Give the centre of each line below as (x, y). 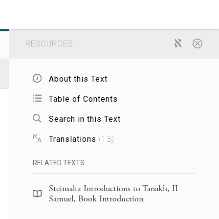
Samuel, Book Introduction (96, 199)
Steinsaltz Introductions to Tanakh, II (113, 188)
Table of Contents (83, 99)
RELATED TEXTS (58, 163)
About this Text (78, 79)
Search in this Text (85, 119)
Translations (72, 139)
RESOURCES (49, 44)
